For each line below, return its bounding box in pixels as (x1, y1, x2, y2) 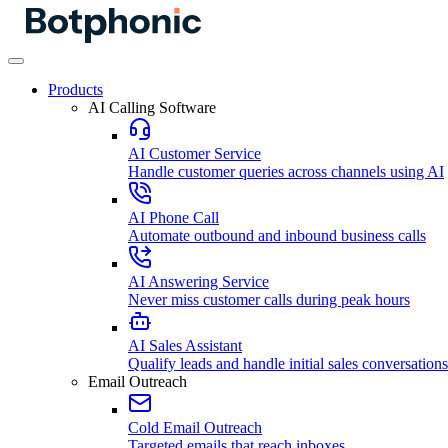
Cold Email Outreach (128, 419, 262, 436)
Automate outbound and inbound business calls (128, 227, 426, 244)
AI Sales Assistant (128, 337, 242, 354)
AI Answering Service (128, 273, 269, 290)
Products (48, 81, 103, 98)
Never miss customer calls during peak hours (128, 291, 410, 308)
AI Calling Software (88, 99, 216, 116)
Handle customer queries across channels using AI (128, 163, 444, 180)
